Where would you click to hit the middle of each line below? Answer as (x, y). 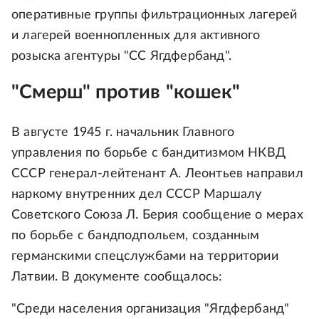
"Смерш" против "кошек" (126, 93)
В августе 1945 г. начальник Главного (123, 133)
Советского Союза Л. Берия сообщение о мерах (157, 215)
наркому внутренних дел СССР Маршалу (137, 195)
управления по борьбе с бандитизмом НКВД (149, 153)
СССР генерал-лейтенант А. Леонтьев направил (157, 174)
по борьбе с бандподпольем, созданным (136, 236)
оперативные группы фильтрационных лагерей (155, 15)
